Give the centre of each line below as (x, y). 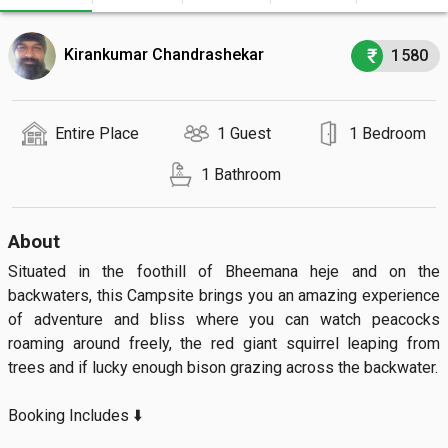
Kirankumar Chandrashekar (164, 55)
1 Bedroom (387, 133)
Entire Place (97, 133)
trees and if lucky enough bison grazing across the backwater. (223, 367)
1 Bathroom (240, 174)
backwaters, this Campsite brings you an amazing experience (224, 295)
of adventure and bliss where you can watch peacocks (224, 319)
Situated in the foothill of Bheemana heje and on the (224, 271)
